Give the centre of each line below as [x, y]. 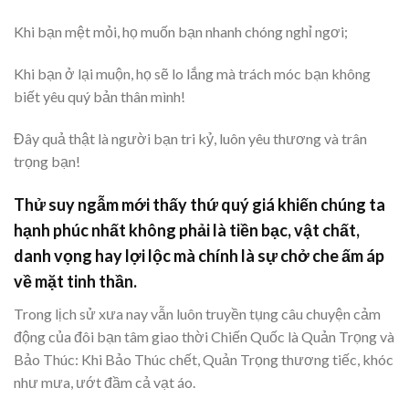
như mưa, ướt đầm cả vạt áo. [105, 382]
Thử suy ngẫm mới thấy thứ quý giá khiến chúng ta [199, 204]
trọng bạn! [47, 161]
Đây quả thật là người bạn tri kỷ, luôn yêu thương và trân [190, 138]
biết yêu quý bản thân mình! [100, 97]
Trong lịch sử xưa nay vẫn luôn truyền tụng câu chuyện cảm [197, 313]
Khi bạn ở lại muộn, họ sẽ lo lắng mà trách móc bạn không [192, 74]
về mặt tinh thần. [75, 281]
